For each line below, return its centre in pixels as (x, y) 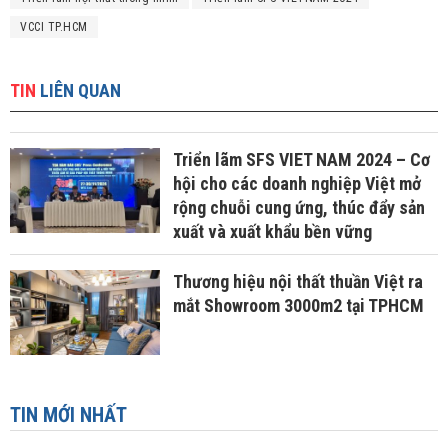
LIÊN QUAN (80, 91)
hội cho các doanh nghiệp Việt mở (296, 184)
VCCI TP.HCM (54, 27)
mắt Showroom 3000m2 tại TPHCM (298, 306)
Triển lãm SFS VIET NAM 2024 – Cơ (301, 160)
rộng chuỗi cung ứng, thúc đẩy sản (298, 208)
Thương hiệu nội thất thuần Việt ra (297, 282)
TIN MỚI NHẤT (68, 414)
